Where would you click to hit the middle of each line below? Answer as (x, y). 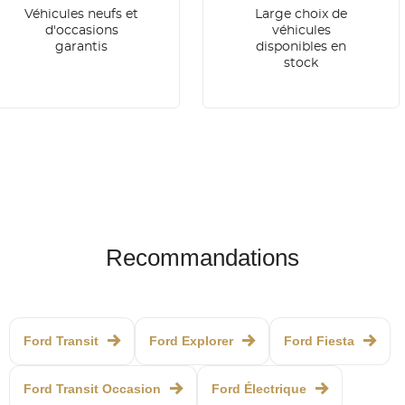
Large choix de (301, 15)
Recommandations (202, 258)
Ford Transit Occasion (92, 389)
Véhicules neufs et (81, 15)
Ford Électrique (259, 389)
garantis (81, 47)
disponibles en (301, 47)
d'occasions (81, 31)
